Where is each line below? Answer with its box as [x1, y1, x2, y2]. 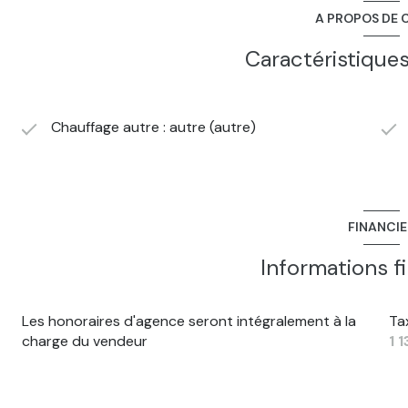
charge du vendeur [22, 331, 148, 351]
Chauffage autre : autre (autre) [51, 117, 256, 137]
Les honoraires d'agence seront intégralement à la [22, 311, 356, 331]
